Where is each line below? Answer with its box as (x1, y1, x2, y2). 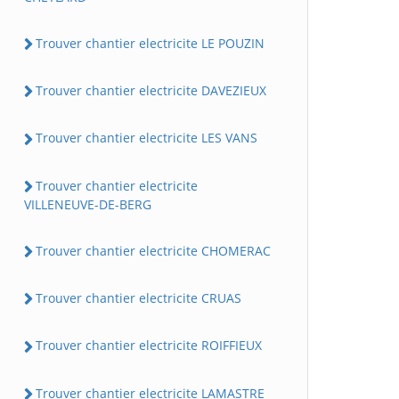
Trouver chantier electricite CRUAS (36, 289, 241, 307)
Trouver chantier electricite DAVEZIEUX (36, 82, 266, 100)
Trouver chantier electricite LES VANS (36, 129, 257, 147)
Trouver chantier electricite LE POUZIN (36, 34, 265, 52)
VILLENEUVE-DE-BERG (24, 195, 151, 213)
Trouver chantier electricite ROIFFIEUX (36, 337, 262, 354)
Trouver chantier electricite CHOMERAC (36, 241, 271, 259)
